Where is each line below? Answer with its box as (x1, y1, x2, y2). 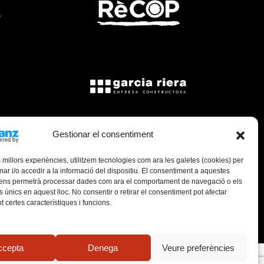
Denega (88, 242, 118, 253)
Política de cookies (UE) (93, 208, 194, 219)
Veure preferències (162, 242, 235, 253)
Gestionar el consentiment (52, 129, 154, 139)
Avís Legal (35, 208, 79, 219)
